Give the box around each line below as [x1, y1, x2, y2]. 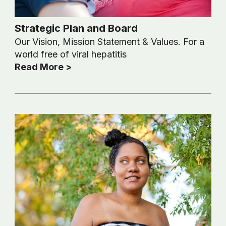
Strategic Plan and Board [14, 22, 138, 35]
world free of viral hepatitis [14, 49, 127, 60]
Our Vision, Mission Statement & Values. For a [14, 36, 204, 47]
